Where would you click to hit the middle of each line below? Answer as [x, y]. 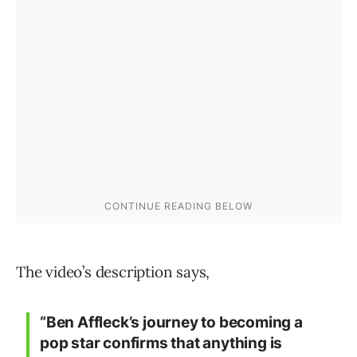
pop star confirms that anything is [161, 343]
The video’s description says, [113, 272]
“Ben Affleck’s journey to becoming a [171, 322]
